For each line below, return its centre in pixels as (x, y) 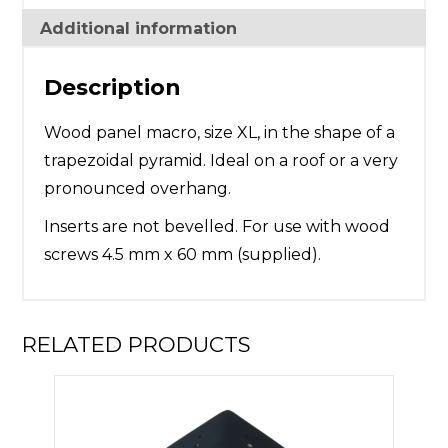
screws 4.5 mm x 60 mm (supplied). (183, 255)
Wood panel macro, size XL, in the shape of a (220, 133)
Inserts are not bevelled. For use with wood (217, 227)
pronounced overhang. (138, 189)
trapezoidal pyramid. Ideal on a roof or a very (221, 161)
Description (113, 88)
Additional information (139, 29)
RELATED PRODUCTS (137, 344)
